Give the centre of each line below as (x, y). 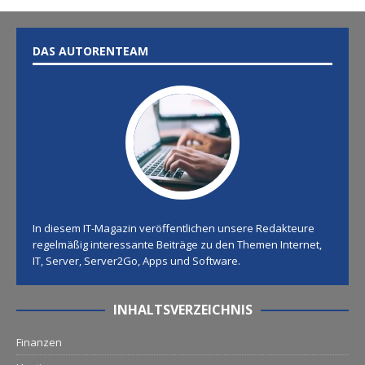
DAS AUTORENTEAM (90, 51)
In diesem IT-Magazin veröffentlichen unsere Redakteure (174, 228)
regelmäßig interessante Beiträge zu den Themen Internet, (177, 244)
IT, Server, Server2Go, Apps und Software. (136, 261)
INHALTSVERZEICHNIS (182, 310)
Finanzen (39, 342)
